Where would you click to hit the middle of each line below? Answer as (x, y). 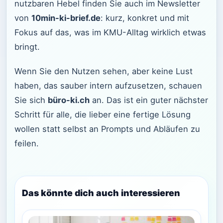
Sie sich (31, 100)
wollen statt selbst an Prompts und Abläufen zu (107, 129)
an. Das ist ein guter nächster (149, 100)
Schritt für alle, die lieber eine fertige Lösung (103, 114)
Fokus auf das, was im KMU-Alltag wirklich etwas (110, 33)
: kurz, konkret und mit (145, 18)
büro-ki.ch (69, 100)
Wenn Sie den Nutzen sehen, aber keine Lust (104, 71)
